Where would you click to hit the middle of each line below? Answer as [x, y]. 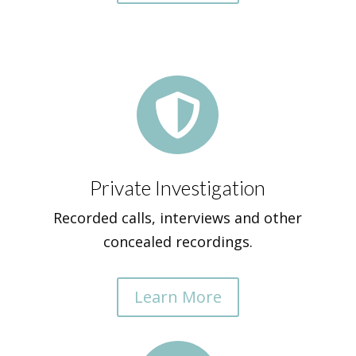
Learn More [178, 297]
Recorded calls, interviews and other [178, 218]
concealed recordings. [178, 242]
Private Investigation [178, 188]
